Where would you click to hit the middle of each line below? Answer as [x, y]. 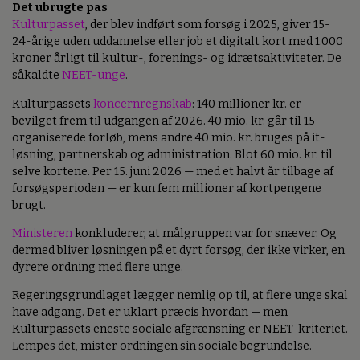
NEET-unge [94, 76]
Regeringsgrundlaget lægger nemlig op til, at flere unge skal [180, 296]
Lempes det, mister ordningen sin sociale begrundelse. [162, 346]
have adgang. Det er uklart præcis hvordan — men [150, 313]
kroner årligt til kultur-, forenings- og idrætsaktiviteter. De [177, 59]
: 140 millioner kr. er [247, 104]
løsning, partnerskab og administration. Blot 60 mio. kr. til [172, 154]
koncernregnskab [143, 104]
